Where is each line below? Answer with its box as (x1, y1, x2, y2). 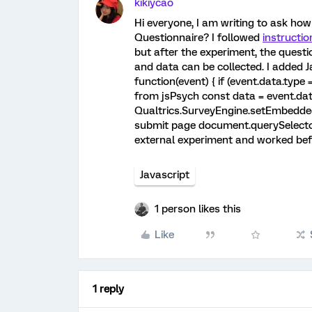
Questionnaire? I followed (134, 31, 263, 44)
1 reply (93, 283, 124, 295)
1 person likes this (155, 203, 241, 215)
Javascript (140, 169, 189, 181)
